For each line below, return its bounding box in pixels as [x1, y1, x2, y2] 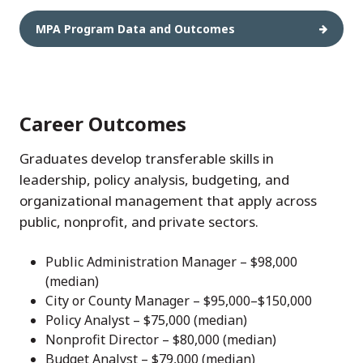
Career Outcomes [19, 110, 186, 138]
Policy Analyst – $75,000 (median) [45, 311, 247, 330]
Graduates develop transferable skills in [19, 149, 274, 169]
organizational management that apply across [19, 191, 317, 211]
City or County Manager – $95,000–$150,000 [45, 292, 312, 310]
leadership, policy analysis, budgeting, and [19, 170, 289, 190]
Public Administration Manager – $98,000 [45, 253, 297, 271]
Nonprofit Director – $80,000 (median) [45, 331, 276, 349]
